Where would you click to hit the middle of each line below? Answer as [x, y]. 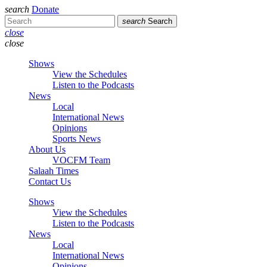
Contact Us [50, 182]
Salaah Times [54, 171]
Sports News [77, 139]
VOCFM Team [81, 160]
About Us [47, 150]
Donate [45, 10]
